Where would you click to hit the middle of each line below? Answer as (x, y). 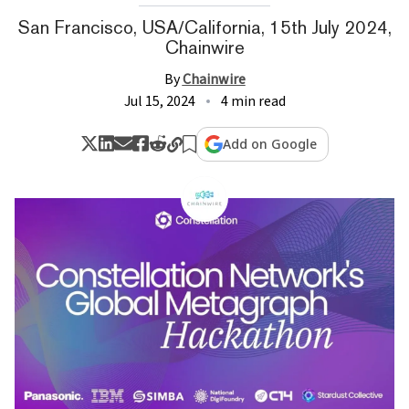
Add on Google (270, 143)
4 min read (253, 101)
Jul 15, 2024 (159, 101)
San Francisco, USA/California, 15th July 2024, (204, 27)
